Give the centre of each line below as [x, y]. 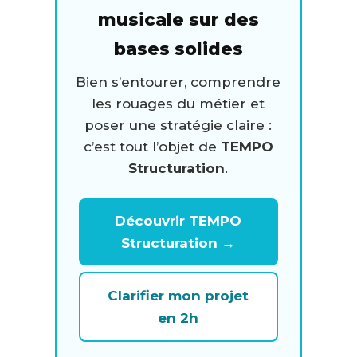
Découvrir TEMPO [178, 221]
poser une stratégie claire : [178, 126]
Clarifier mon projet [178, 296]
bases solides [178, 49]
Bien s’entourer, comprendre [178, 82]
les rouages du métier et [178, 104]
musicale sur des [178, 20]
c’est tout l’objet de [152, 147]
